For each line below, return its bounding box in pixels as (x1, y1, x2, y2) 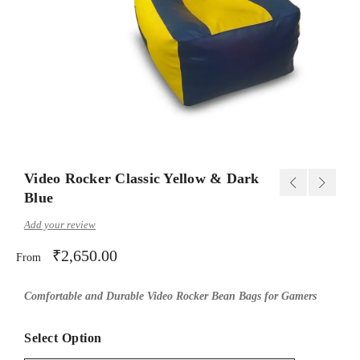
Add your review (24, 218, 96, 231)
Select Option (24, 330, 102, 345)
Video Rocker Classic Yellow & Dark (24, 170, 260, 186)
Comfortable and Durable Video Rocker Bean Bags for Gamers (24, 289, 317, 302)
